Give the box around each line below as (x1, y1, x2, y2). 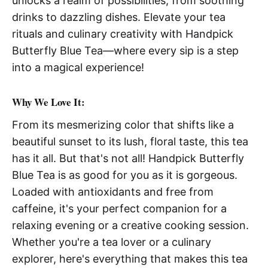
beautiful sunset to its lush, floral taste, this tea (12, 135, 248, 148)
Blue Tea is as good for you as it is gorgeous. (12, 168, 237, 181)
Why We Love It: (12, 94, 85, 109)
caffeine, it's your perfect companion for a (12, 202, 227, 215)
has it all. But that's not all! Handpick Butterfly (12, 151, 244, 165)
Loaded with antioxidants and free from (12, 185, 214, 198)
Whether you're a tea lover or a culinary (12, 235, 211, 248)
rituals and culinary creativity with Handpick (12, 27, 233, 40)
